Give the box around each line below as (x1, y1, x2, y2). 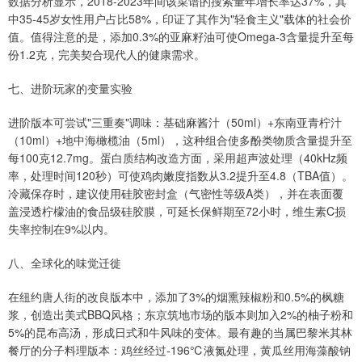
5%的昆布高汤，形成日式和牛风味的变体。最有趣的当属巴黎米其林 (8, 324, 352, 341)
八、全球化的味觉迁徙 (8, 255, 121, 271)
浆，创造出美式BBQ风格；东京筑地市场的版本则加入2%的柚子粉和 (8, 306, 353, 323)
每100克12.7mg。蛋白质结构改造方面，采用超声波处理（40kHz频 (8, 149, 347, 166)
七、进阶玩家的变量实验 (8, 80, 133, 97)
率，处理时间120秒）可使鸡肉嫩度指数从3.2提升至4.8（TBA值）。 (8, 167, 353, 184)
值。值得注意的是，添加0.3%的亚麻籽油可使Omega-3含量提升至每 (8, 28, 354, 45)
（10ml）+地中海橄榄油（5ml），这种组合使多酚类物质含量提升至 (8, 132, 352, 149)
